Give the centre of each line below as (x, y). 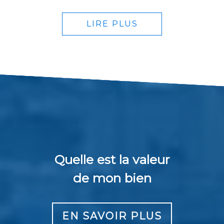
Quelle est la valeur (117, 160)
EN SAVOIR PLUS (112, 216)
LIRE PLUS (112, 24)
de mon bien (112, 178)
